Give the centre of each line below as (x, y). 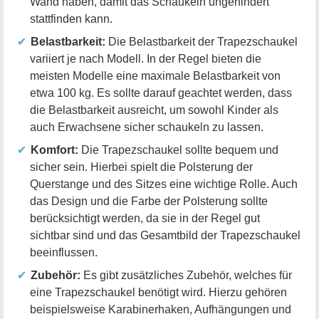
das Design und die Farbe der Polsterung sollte (149, 202)
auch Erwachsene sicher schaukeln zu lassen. (147, 127)
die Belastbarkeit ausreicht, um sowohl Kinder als (154, 110)
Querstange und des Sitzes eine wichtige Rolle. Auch (164, 184)
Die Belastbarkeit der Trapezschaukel (201, 42)
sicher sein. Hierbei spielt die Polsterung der (141, 167)
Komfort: (54, 150)
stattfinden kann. (71, 19)
